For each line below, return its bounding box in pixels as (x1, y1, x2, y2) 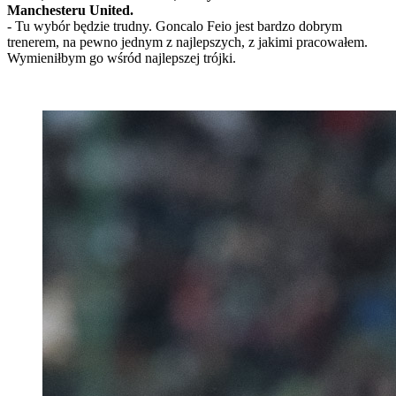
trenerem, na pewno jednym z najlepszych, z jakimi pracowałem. (7, 34, 368, 50)
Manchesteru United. (7, 3, 133, 19)
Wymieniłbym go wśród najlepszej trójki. (7, 50, 236, 66)
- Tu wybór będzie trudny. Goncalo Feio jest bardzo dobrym (7, 19, 342, 34)
